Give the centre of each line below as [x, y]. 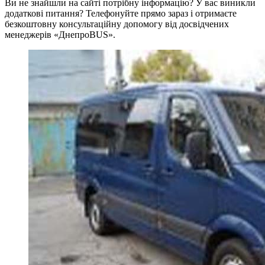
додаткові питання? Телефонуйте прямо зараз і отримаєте [121, 14]
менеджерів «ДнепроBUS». [60, 35]
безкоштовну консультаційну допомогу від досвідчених [117, 24]
